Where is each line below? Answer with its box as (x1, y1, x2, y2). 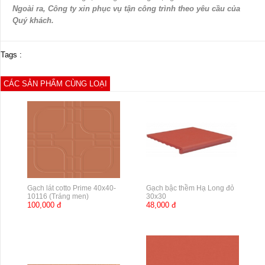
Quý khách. (12, 16, 54, 25)
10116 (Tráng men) (27, 192, 89, 201)
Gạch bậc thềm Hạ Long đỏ (146, 184, 235, 193)
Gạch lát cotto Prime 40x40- (27, 184, 116, 193)
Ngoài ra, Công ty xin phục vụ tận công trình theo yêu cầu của (12, 4, 240, 14)
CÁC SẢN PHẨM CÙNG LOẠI (4, 79, 107, 89)
